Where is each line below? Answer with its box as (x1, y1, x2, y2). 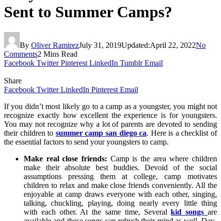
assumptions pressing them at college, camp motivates (24, 172, 217, 181)
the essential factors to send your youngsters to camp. (4, 137, 169, 146)
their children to (4, 128, 56, 137)
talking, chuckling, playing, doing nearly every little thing (24, 198, 217, 207)
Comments (4, 49, 37, 58)
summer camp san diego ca (55, 128, 147, 137)
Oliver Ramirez (31, 40, 79, 49)
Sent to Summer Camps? (4, 3, 172, 21)
